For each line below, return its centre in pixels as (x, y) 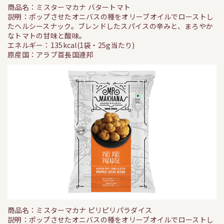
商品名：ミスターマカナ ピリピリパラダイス (80, 210)
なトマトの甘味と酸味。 (47, 35)
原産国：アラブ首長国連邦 (50, 54)
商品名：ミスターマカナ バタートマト (69, 7)
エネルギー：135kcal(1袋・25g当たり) (71, 45)
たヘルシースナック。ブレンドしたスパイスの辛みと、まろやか (110, 26)
